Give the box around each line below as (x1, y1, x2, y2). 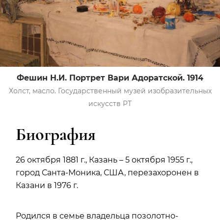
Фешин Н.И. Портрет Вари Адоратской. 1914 (17, 73, 203, 82)
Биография (16, 123, 96, 145)
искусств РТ (88, 99, 132, 108)
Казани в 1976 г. (16, 180, 80, 190)
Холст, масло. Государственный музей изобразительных (8, 86, 212, 95)
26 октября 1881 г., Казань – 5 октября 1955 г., (16, 155, 192, 165)
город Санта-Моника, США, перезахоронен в (16, 167, 199, 177)
